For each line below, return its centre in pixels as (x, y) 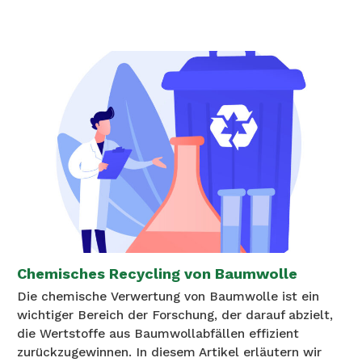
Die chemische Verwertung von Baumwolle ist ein (168, 297)
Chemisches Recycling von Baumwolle (157, 274)
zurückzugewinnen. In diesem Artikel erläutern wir (169, 353)
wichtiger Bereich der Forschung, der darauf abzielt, (175, 316)
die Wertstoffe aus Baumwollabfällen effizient (158, 334)
